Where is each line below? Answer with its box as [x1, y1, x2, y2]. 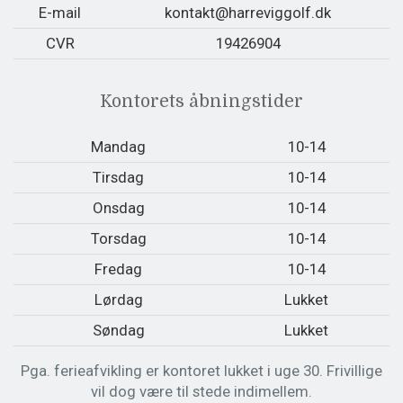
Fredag [94, 259, 142, 278]
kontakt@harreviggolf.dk [165, 3, 331, 22]
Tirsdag [93, 167, 144, 186]
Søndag [92, 320, 145, 339]
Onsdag [92, 198, 145, 217]
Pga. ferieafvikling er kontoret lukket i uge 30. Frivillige [21, 362, 382, 381]
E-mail [39, 3, 81, 22]
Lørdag [94, 290, 143, 309]
